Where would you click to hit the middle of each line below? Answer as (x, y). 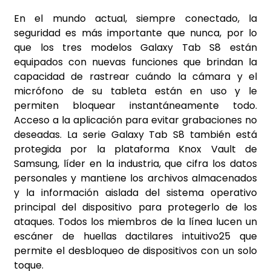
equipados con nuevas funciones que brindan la (135, 62)
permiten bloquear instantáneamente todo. (135, 106)
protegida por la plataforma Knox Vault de (135, 149)
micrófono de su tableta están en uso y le (135, 91)
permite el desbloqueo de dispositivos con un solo (135, 251)
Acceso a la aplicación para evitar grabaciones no (135, 120)
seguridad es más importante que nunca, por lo (135, 33)
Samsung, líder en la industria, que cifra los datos (135, 164)
